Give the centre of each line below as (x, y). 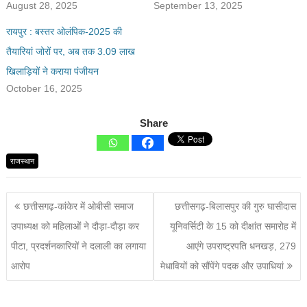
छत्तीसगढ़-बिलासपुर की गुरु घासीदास (235, 207)
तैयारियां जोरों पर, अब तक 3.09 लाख (71, 51)
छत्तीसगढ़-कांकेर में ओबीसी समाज (79, 207)
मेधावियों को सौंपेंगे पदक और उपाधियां (222, 266)
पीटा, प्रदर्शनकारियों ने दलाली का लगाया (79, 246)
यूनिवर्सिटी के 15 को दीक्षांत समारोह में (233, 226)
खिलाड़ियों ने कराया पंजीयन (53, 71)
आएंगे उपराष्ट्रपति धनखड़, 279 (241, 246)
